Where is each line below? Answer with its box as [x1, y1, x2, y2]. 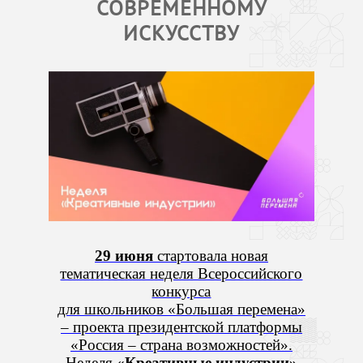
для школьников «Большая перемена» [57, 300, 305, 318]
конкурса [152, 282, 211, 300]
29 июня [94, 246, 153, 264]
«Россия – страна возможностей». [70, 335, 293, 353]
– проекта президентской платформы [60, 318, 302, 335]
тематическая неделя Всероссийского [60, 264, 303, 282]
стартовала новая [152, 246, 268, 264]
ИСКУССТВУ [123, 19, 240, 46]
